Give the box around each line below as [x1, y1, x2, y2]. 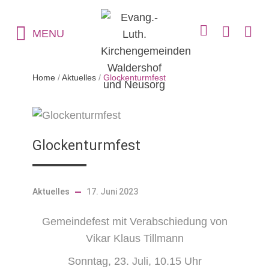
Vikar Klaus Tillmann [85, 232, 184, 244]
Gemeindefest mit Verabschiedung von [41, 216, 228, 228]
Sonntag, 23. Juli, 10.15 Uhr [67, 255, 202, 267]
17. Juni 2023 [86, 187, 139, 196]
